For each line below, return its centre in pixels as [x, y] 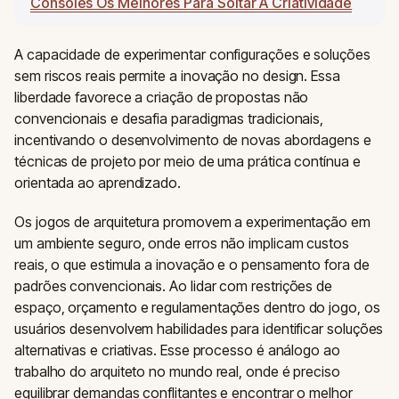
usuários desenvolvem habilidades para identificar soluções [199, 329]
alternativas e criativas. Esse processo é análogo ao [177, 350]
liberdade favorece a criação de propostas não [162, 97]
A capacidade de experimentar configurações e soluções [192, 54]
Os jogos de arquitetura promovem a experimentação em [192, 222]
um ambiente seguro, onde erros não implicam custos [182, 243]
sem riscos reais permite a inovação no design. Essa [177, 76]
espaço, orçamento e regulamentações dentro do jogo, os [197, 307]
